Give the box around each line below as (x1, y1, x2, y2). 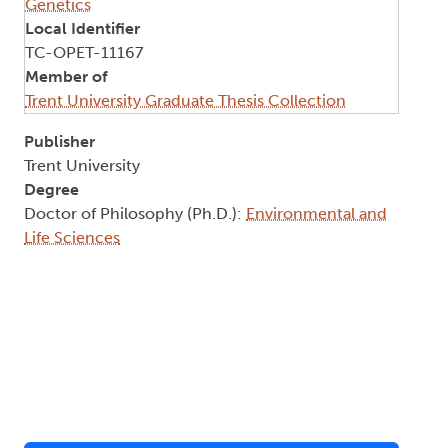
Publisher (24, 132, 95, 152)
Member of (25, 67, 108, 87)
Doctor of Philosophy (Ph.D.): (24, 204, 246, 224)
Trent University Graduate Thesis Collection (25, 91, 346, 111)
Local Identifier (25, 19, 140, 39)
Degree (24, 180, 79, 200)
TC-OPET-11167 (25, 43, 143, 63)
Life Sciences (24, 228, 120, 248)
